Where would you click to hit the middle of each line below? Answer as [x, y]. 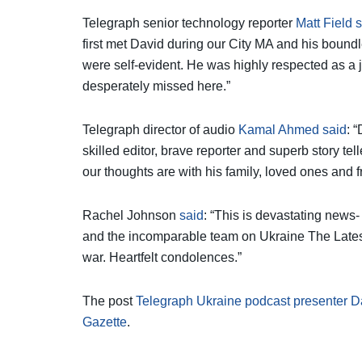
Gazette [105, 322]
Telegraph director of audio [160, 129]
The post [109, 301]
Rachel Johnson [131, 215]
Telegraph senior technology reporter [189, 23]
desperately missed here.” [156, 86]
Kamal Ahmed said [293, 129]
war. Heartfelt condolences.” [162, 257]
